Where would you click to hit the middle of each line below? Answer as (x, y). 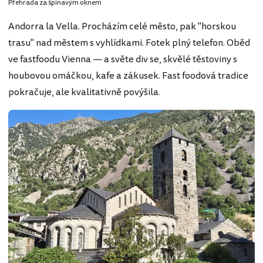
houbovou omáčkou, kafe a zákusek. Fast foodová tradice (128, 75)
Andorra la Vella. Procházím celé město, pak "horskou (122, 26)
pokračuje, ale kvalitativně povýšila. (84, 92)
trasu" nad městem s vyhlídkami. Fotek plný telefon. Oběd (129, 43)
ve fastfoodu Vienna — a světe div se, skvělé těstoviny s (123, 59)
